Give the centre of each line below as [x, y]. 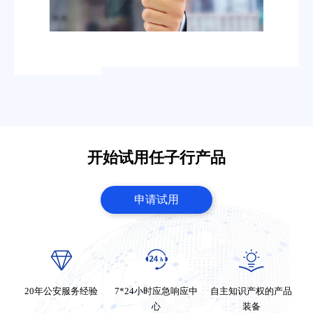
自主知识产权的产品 [252, 291]
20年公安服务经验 [61, 291]
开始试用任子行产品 [156, 157]
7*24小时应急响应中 [156, 291]
